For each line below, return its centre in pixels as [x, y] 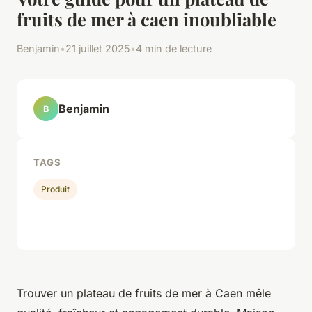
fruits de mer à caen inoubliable [147, 19]
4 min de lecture [174, 49]
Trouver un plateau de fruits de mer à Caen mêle [144, 293]
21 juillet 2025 [98, 49]
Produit [56, 189]
